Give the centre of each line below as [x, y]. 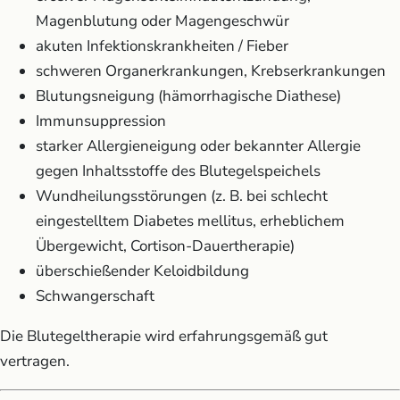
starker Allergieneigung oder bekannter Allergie [198, 146]
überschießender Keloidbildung [142, 271]
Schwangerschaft [95, 296]
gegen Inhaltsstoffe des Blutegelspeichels [178, 171]
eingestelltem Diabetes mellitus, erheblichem [190, 221]
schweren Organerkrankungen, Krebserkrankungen [211, 71]
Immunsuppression [101, 121]
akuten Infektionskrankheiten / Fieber [162, 46]
